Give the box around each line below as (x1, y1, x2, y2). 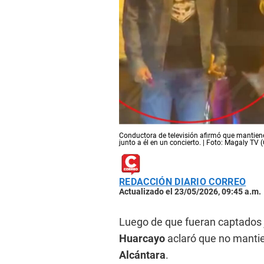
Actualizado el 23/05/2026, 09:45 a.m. (119, 187, 261, 197)
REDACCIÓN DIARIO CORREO (119, 176, 246, 188)
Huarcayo (119, 232, 167, 245)
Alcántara (119, 249, 166, 262)
